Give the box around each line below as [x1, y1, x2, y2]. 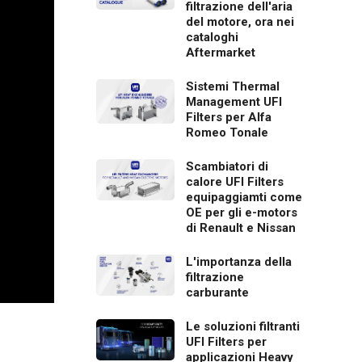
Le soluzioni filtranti [186, 318, 301, 334]
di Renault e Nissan [186, 220, 297, 235]
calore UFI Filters [186, 174, 284, 189]
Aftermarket [186, 44, 256, 60]
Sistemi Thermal [186, 78, 280, 94]
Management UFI [186, 94, 283, 109]
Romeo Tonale [186, 124, 269, 140]
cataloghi [186, 29, 239, 44]
